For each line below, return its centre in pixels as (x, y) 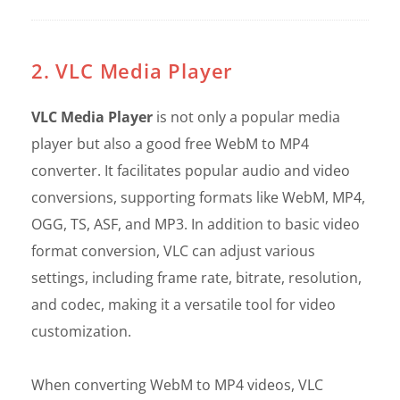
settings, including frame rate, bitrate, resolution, (196, 277)
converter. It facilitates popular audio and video (191, 170)
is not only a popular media (246, 117)
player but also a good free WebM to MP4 (170, 143)
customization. (81, 331)
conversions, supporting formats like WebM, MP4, (198, 197)
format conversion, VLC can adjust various (173, 250)
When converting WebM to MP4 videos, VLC (177, 384)
